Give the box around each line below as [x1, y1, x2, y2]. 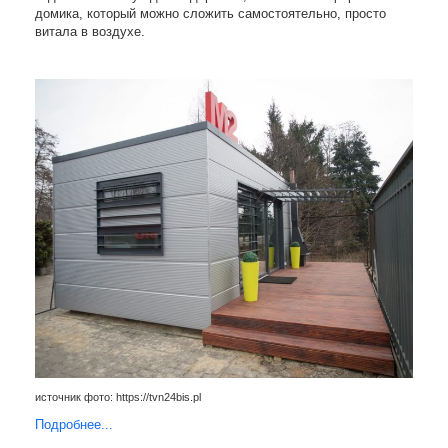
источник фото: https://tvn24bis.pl [35, 391, 201, 404]
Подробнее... [35, 417, 113, 433]
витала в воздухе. [35, 23, 145, 39]
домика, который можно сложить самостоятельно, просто [35, 5, 386, 21]
